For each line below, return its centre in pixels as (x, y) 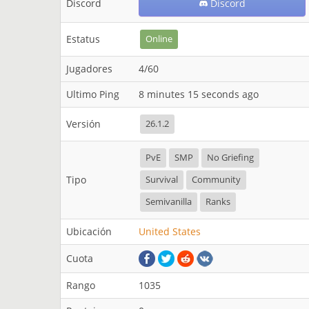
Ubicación (89, 231)
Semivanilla (169, 202)
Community (216, 180)
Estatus (83, 39)
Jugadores (89, 69)
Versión (83, 124)
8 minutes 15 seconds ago (199, 94)
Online (159, 39)
